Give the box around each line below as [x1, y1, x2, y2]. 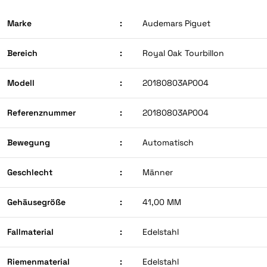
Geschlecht [7, 167, 52, 178]
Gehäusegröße [7, 197, 66, 208]
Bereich [7, 48, 38, 59]
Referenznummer [7, 107, 76, 119]
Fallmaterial [7, 226, 54, 238]
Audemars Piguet [142, 18, 210, 29]
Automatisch [142, 137, 194, 148]
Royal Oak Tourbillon [142, 48, 224, 59]
